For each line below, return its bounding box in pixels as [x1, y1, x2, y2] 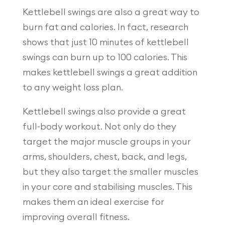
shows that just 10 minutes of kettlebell [22, 37, 189, 47]
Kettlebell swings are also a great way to [22, 7, 199, 17]
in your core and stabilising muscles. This [22, 182, 192, 191]
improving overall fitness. [22, 212, 130, 221]
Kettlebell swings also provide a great [22, 106, 186, 116]
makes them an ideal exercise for [22, 197, 164, 206]
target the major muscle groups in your [22, 137, 191, 146]
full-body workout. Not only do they [22, 122, 176, 131]
